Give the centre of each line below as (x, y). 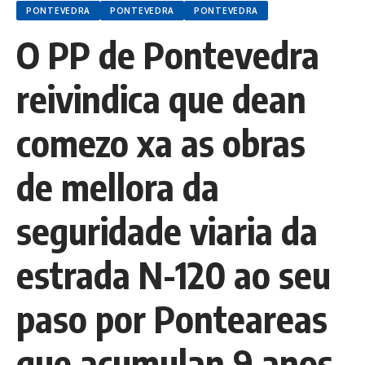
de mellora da (118, 187)
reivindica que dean (161, 99)
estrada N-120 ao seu (174, 275)
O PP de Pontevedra (168, 55)
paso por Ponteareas (172, 319)
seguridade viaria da (167, 231)
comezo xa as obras (161, 143)
